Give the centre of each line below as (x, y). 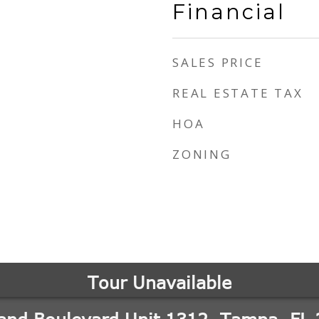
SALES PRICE (218, 62)
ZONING (202, 154)
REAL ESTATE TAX (238, 93)
